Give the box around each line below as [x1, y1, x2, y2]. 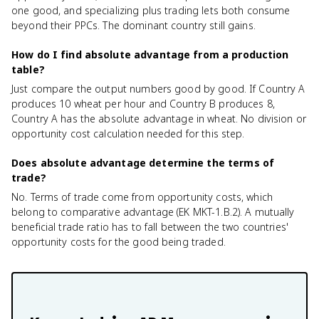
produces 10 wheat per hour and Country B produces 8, [11, 97, 275, 110]
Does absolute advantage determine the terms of [11, 156, 275, 169]
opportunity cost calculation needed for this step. [11, 127, 245, 140]
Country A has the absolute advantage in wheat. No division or [11, 112, 307, 125]
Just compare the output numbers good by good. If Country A [11, 82, 305, 95]
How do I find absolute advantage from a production [11, 48, 289, 61]
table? [11, 63, 45, 76]
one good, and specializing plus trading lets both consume [11, 4, 291, 17]
